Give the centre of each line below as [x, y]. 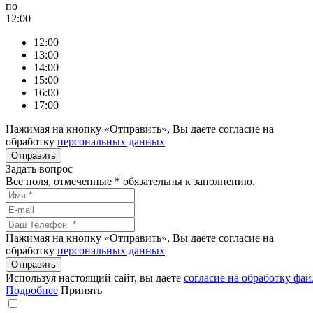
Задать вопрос [39, 169]
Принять [81, 290]
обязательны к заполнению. [188, 181]
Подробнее [32, 290]
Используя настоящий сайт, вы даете [95, 278]
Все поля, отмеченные [60, 181]
